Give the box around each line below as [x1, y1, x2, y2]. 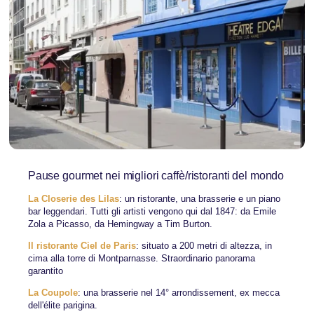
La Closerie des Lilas [27, 193, 119, 205]
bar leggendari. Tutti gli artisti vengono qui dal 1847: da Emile [27, 206, 276, 217]
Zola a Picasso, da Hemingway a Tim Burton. [27, 219, 212, 230]
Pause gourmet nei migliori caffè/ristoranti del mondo [27, 168, 285, 182]
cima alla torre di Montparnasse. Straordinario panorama [27, 253, 255, 264]
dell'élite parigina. [27, 300, 97, 311]
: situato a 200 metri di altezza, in [135, 240, 272, 252]
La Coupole [27, 287, 78, 299]
